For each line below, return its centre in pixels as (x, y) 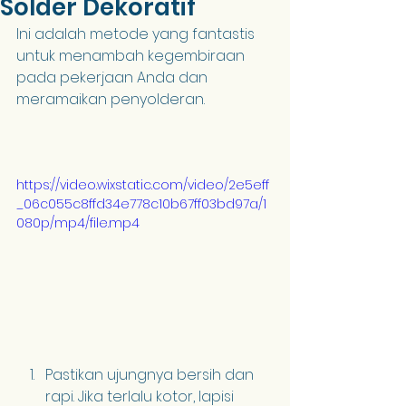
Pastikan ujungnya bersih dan (151, 374)
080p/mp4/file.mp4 (78, 223)
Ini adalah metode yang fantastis (137, 34)
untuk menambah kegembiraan (132, 56)
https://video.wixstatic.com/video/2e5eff (143, 185)
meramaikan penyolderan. (111, 99)
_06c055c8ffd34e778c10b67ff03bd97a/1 (141, 204)
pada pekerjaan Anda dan (114, 77)
